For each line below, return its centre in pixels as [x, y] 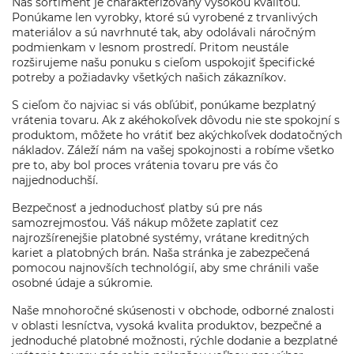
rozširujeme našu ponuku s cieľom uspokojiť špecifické [163, 62]
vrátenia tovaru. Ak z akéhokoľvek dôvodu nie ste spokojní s [176, 120]
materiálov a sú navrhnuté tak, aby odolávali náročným [164, 32]
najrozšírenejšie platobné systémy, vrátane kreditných [160, 238]
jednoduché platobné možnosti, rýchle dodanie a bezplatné [175, 341]
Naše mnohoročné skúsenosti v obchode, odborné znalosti [173, 311]
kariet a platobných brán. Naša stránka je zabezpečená [161, 253]
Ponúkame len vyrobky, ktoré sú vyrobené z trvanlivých [165, 17]
